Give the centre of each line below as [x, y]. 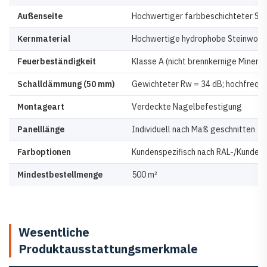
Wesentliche [54, 232]
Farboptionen [44, 152]
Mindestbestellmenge [60, 175]
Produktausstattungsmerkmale [108, 249]
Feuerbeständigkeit [57, 62]
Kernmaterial [44, 39]
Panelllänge [41, 130]
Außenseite [40, 16]
